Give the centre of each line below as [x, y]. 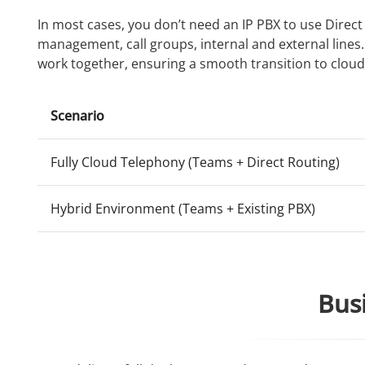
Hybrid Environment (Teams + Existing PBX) [182, 208]
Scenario [77, 115]
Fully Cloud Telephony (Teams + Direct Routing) [195, 162]
